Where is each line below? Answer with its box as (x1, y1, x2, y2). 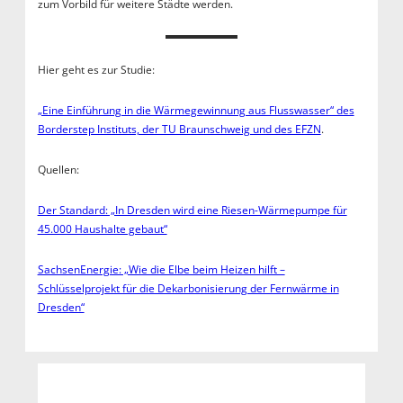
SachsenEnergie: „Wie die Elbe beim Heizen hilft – (37, 261, 285, 277)
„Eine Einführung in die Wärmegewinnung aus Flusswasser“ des (37, 102, 354, 118)
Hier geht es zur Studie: (37, 61, 160, 77)
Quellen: (37, 161, 82, 177)
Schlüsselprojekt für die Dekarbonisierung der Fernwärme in (37, 280, 339, 296)
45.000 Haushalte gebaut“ (37, 220, 167, 237)
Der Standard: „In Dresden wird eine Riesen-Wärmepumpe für (37, 201, 347, 218)
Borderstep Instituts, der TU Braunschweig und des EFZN (37, 121, 321, 137)
